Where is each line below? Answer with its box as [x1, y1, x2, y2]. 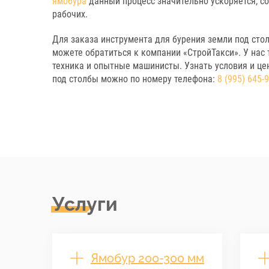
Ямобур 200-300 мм [91, 250, 204, 265]
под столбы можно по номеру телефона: [52, 73, 217, 85]
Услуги [52, 192, 118, 215]
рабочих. [52, 8, 88, 20]
